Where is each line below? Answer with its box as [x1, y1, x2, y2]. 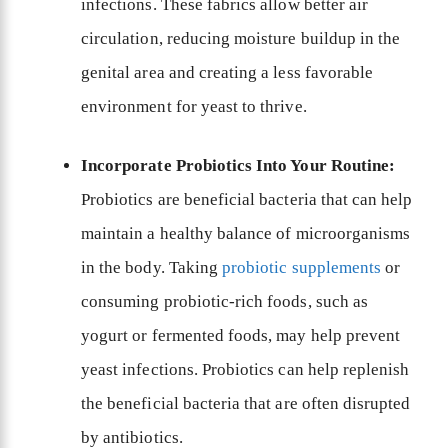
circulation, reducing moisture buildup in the [81, 28, 401, 48]
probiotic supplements [222, 258, 382, 278]
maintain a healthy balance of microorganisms [81, 224, 411, 244]
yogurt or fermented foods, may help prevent [81, 326, 401, 346]
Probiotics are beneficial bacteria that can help [81, 190, 413, 210]
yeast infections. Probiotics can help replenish [81, 360, 410, 380]
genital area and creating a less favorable [81, 62, 374, 82]
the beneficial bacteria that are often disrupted [81, 394, 411, 414]
